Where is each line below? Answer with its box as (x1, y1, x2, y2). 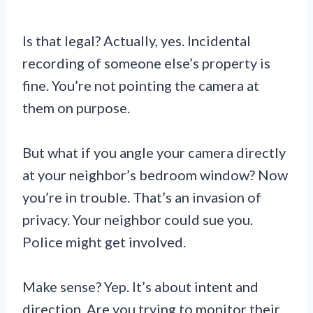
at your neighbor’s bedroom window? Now (22, 166, 288, 184)
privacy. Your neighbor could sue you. (22, 211, 253, 228)
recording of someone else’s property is (22, 54, 270, 72)
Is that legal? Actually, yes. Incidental (22, 32, 251, 50)
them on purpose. (22, 99, 130, 117)
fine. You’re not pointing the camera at (22, 77, 259, 94)
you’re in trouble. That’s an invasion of (22, 189, 261, 206)
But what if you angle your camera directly (22, 144, 286, 161)
